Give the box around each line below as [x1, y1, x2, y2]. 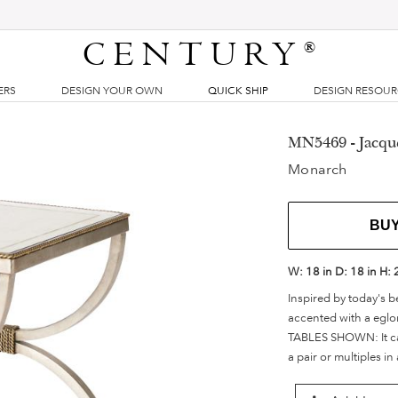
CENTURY [83, 35, 305, 76]
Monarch [288, 161, 347, 178]
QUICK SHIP [208, 84, 268, 97]
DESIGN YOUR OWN [60, 84, 163, 97]
